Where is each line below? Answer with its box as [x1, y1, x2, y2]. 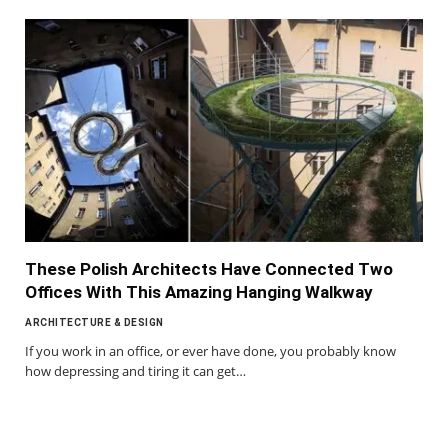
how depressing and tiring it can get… [25, 362, 246, 381]
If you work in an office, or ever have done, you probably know [25, 342, 396, 361]
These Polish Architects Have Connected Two [25, 259, 393, 280]
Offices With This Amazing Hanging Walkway [25, 282, 373, 303]
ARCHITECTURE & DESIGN [25, 317, 164, 329]
